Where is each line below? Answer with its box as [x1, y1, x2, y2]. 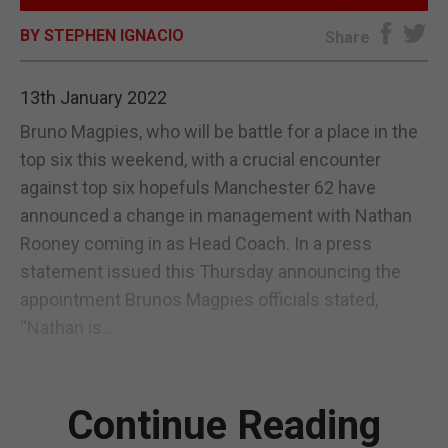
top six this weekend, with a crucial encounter [20, 148, 381, 170]
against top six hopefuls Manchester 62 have [20, 176, 376, 198]
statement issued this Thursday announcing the [20, 260, 401, 282]
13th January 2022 [20, 86, 167, 108]
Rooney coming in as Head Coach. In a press [20, 232, 372, 254]
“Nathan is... [20, 316, 114, 338]
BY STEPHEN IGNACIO [20, 25, 184, 45]
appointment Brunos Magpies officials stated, [20, 288, 378, 310]
